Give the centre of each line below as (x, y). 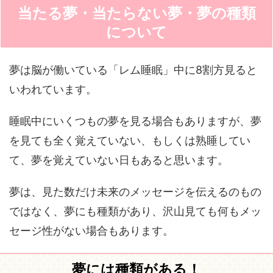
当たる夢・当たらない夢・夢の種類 (136, 13)
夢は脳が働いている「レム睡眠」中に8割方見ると (133, 70)
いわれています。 (53, 89)
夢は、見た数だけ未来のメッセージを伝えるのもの (135, 192)
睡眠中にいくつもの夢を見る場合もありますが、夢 (135, 121)
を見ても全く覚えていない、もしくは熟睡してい (130, 140)
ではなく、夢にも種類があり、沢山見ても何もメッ (135, 211)
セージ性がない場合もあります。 (91, 231)
